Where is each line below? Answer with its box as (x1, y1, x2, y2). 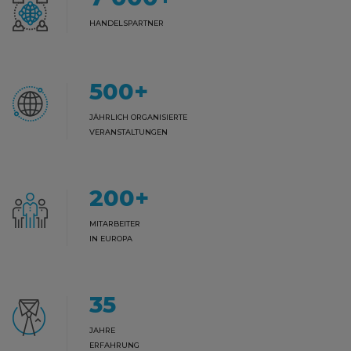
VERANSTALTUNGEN (89, 128, 168, 137)
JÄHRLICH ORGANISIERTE (89, 113, 187, 122)
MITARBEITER (89, 219, 140, 229)
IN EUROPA (89, 234, 132, 244)
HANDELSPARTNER (89, 19, 164, 28)
